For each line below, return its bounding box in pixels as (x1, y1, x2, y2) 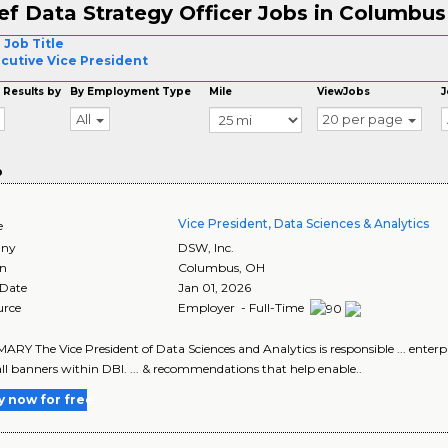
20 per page (323, 111, 404, 127)
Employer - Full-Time (178, 300, 308, 315)
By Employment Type (70, 85, 192, 98)
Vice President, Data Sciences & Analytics (178, 216, 430, 231)
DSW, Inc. (178, 240, 235, 255)
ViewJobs (317, 85, 371, 98)
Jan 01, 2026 (178, 280, 252, 295)
